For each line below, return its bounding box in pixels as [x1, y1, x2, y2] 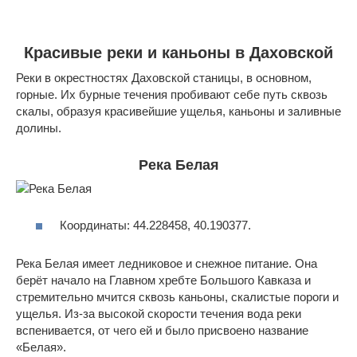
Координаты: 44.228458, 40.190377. [60, 218, 251, 233]
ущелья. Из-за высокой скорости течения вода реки [16, 307, 301, 321]
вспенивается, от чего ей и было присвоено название [16, 324, 308, 338]
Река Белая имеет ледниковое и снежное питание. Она [16, 257, 317, 271]
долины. [16, 120, 61, 135]
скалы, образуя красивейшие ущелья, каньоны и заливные [16, 104, 341, 118]
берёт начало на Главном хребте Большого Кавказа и [16, 273, 311, 288]
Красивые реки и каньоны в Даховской [24, 44, 333, 62]
